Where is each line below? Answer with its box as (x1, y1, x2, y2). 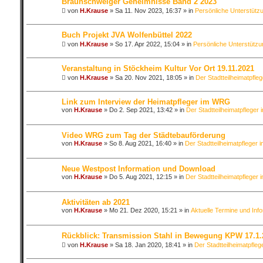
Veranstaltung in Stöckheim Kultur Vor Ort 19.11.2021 (61, 64, 254, 73)
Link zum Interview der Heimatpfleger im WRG (61, 97, 230, 106)
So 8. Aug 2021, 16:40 (109, 140, 171, 147)
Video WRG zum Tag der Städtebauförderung (61, 131, 225, 140)
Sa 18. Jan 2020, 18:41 (114, 241, 181, 248)
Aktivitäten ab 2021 (61, 198, 130, 207)
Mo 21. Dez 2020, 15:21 (109, 207, 177, 214)
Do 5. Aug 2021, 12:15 (109, 173, 172, 180)
